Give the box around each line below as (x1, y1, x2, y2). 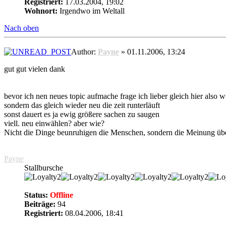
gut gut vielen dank (4, 65, 65, 74)
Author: (71, 47, 98, 56)
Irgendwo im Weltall (58, 7, 125, 16)
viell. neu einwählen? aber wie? (4, 119, 104, 128)
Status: (24, 191, 48, 200)
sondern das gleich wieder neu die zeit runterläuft (4, 101, 160, 110)
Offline (48, 191, 73, 200)
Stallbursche (24, 163, 63, 173)
